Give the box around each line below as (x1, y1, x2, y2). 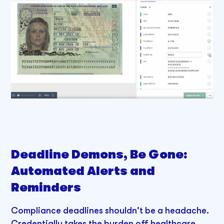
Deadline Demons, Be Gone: (11, 148, 188, 162)
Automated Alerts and (11, 164, 155, 178)
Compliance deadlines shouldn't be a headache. (11, 205, 209, 216)
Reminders (11, 181, 81, 195)
